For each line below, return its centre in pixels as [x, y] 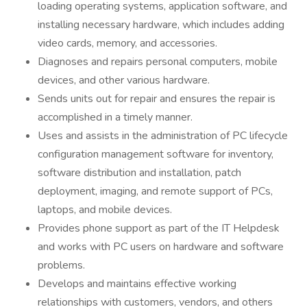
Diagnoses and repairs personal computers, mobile [158, 62]
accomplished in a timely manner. [115, 117]
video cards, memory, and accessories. [129, 43]
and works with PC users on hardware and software [161, 247]
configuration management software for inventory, [156, 154]
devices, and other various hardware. [125, 80]
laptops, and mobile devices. [105, 210]
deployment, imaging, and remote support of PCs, [155, 191]
